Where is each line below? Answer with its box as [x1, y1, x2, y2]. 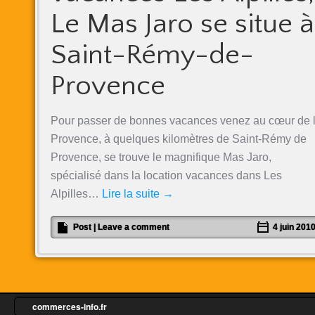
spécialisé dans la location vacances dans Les [51, 169, 282, 181]
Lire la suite [102, 188, 162, 200]
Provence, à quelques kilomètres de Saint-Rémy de [51, 133, 307, 145]
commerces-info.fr [32, 300, 107, 313]
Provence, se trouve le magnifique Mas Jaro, [51, 151, 271, 163]
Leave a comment [98, 222, 169, 232]
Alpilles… [51, 188, 102, 200]
